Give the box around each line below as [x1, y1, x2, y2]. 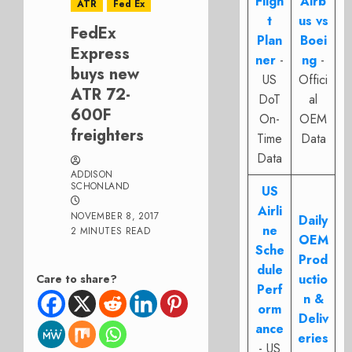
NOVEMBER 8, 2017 [71, 209, 159, 223]
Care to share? [36, 271, 117, 287]
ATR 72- [71, 83, 130, 106]
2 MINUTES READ [71, 224, 151, 238]
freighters [71, 124, 144, 147]
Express [71, 42, 130, 65]
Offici [299, 71, 328, 89]
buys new [71, 63, 139, 86]
